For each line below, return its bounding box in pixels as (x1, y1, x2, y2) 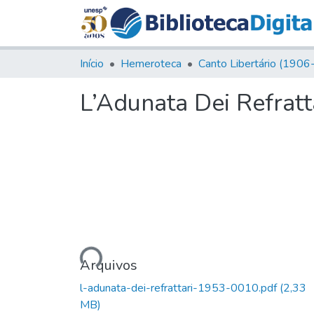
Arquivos (80, 255, 137, 275)
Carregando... (37, 232, 102, 268)
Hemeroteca (121, 55, 182, 71)
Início (80, 55, 104, 71)
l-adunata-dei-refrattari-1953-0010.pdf (80, 280, 280, 296)
